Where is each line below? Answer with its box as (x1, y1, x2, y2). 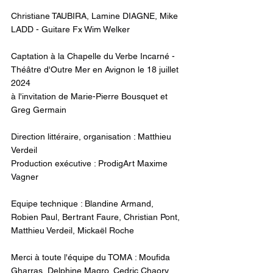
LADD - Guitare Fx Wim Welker (11, 24, 130, 35)
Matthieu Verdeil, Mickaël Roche (11, 225, 134, 236)
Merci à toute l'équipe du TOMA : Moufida (11, 252, 172, 263)
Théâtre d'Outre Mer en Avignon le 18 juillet (11, 65, 181, 75)
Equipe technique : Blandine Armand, (11, 199, 156, 209)
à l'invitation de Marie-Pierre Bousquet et (11, 91, 170, 102)
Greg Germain (11, 105, 66, 115)
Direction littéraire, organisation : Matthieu (11, 132, 174, 142)
